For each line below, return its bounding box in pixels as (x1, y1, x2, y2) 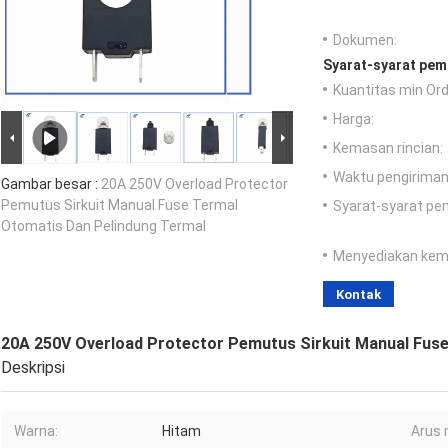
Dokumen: (333, 32, 397, 49)
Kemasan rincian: (333, 140, 443, 157)
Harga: (333, 111, 374, 128)
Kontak (336, 287, 381, 303)
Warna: (14, 423, 58, 440)
